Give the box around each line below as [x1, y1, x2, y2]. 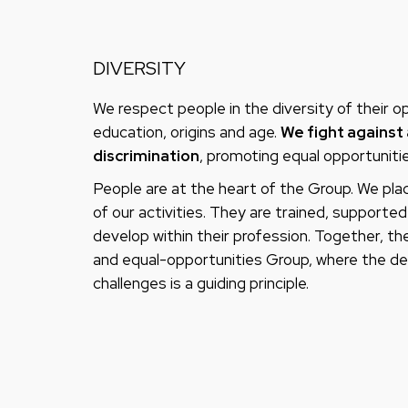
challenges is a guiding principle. [93, 272, 309, 293]
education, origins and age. [93, 121, 280, 142]
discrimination [93, 145, 199, 166]
